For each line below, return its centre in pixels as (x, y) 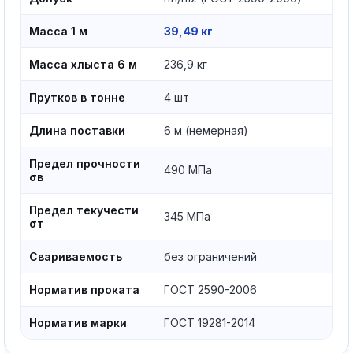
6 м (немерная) (206, 130)
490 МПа (188, 170)
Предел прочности (85, 163)
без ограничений (210, 256)
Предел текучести (84, 210)
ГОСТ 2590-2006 (210, 290)
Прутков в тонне (77, 97)
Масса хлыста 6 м (83, 64)
